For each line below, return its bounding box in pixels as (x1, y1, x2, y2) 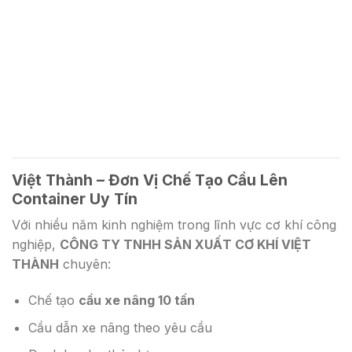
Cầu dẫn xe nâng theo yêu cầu (27, 319, 212, 335)
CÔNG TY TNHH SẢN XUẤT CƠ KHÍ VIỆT (60, 236, 311, 253)
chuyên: (59, 256, 111, 273)
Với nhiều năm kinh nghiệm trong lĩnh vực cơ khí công (12, 217, 336, 233)
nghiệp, (12, 236, 60, 253)
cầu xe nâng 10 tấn (78, 292, 195, 309)
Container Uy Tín (12, 189, 137, 208)
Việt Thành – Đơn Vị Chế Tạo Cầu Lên (12, 170, 288, 189)
